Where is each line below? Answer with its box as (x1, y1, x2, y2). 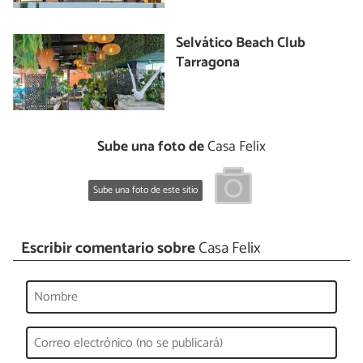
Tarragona (176, 51, 241, 75)
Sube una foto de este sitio (93, 182, 198, 199)
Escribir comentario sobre (20, 235, 195, 261)
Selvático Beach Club (176, 32, 306, 56)
